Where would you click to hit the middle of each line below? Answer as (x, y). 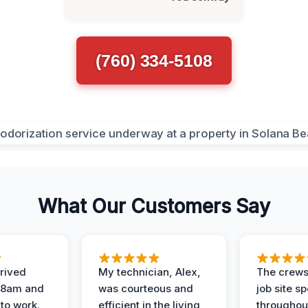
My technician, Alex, (150, 272)
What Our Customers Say (154, 206)
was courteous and (146, 288)
